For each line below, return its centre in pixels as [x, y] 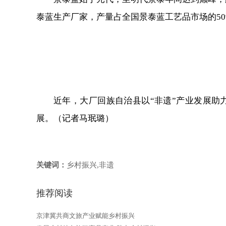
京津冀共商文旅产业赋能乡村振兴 [86, 216]
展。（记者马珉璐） [75, 118]
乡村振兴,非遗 [90, 165]
